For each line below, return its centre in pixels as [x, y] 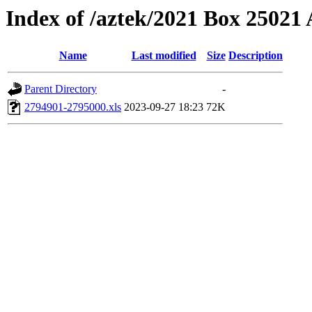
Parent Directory [61, 89]
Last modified [164, 56]
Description [256, 56]
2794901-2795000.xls [73, 107]
